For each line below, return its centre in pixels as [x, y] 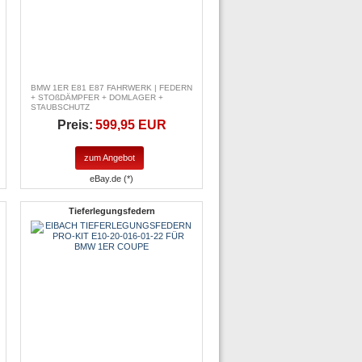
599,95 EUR [130, 125]
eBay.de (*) [112, 178]
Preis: [75, 125]
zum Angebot [109, 157]
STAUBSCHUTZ [60, 107]
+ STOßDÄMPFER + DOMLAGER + [97, 98]
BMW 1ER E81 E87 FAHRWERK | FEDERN [112, 88]
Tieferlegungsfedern [112, 210]
